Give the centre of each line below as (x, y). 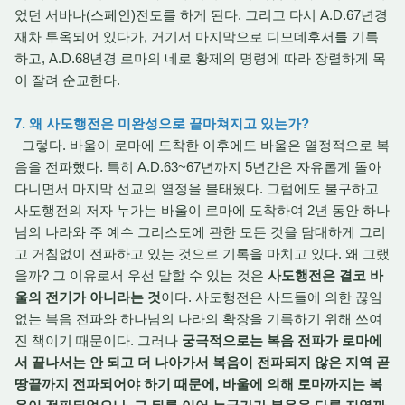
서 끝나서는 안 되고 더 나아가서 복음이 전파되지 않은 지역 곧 (202, 362)
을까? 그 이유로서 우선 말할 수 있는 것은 (141, 275)
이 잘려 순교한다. (69, 80)
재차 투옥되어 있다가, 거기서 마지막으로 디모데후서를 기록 (197, 37)
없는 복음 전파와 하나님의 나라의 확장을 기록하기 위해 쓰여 (198, 319)
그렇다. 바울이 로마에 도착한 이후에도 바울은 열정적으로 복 (202, 145)
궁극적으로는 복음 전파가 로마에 (282, 340)
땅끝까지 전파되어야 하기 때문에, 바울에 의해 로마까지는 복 (198, 384)
